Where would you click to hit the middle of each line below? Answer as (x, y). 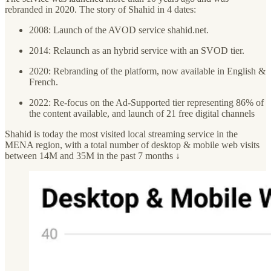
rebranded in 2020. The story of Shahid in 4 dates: (100, 10)
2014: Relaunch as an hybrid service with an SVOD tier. (137, 51)
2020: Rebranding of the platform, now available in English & (147, 71)
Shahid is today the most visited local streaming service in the (121, 134)
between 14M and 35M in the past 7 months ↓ (93, 156)
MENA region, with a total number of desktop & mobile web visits (132, 145)
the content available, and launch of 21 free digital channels (142, 114)
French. (44, 82)
